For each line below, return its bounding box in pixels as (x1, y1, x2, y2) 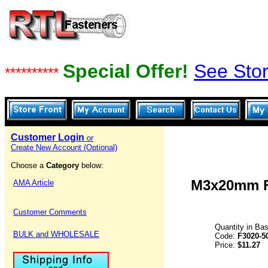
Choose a (11, 161, 46, 170)
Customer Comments (13, 208, 87, 217)
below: (81, 161, 103, 170)
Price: (215, 240, 237, 249)
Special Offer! (63, 60, 194, 82)
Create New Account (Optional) (11, 143, 117, 152)
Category (46, 161, 81, 170)
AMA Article (13, 178, 54, 187)
